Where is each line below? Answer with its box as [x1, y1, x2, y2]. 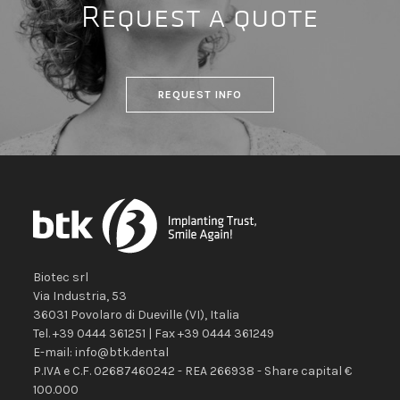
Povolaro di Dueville [71, 307, 186, 322]
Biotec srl [33, 270, 89, 285]
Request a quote [81, 4, 319, 32]
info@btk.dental [75, 345, 170, 360]
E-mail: [33, 345, 76, 360]
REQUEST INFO [158, 88, 242, 101]
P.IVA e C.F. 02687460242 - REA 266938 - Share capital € [33, 363, 353, 379]
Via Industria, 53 [33, 288, 128, 304]
